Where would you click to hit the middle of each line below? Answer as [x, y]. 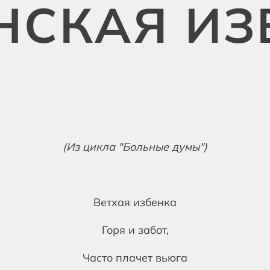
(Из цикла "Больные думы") [135, 147]
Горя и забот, [135, 230]
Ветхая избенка [135, 202]
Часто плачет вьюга [135, 258]
